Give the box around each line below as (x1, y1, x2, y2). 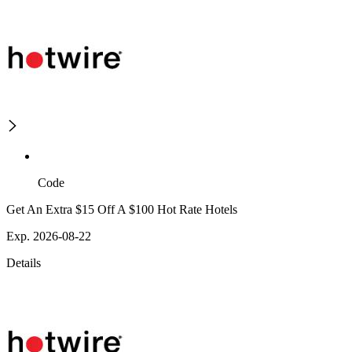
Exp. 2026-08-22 (6, 229, 91, 244)
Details (6, 256, 41, 270)
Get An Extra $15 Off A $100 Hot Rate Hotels (6, 203, 237, 217)
